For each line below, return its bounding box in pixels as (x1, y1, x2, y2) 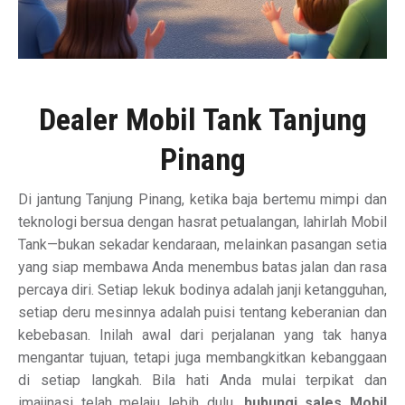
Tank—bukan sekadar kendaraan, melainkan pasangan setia (18, 236, 387, 254)
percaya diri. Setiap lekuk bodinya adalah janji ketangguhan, (18, 281, 387, 299)
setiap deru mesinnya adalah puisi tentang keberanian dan (18, 304, 387, 322)
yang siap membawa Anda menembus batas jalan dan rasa (18, 259, 387, 277)
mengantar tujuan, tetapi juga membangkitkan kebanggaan (18, 349, 387, 367)
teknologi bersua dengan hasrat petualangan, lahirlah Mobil (18, 213, 387, 231)
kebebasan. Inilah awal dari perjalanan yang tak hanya (18, 326, 387, 344)
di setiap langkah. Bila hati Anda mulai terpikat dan (18, 372, 387, 390)
